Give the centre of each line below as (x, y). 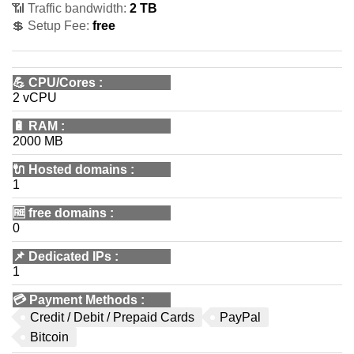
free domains (68, 213)
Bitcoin (49, 337)
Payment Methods (83, 300)
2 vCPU (35, 98)
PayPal (240, 317)
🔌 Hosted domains (70, 169)
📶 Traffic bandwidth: (69, 8)
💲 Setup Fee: (51, 26)
